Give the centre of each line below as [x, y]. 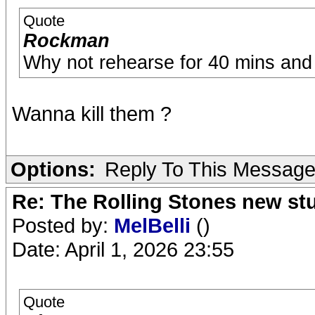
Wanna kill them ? [92, 114]
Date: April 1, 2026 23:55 [123, 249]
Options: [53, 169]
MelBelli [155, 225]
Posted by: [63, 225]
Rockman [66, 41]
